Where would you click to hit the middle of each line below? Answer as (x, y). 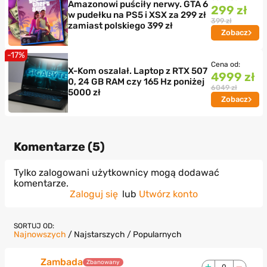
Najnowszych (40, 234)
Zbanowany (103, 262)
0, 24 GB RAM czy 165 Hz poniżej (136, 81)
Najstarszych (99, 234)
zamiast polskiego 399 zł (120, 25)
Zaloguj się (94, 194)
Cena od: (225, 64)
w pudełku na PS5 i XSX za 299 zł (137, 15)
